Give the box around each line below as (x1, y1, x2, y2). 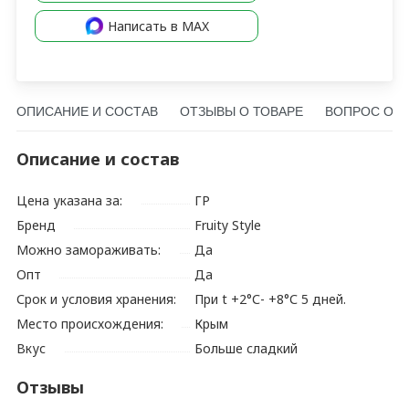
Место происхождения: (16, 314, 164, 332)
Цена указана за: (16, 191, 123, 209)
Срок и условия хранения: (16, 289, 177, 308)
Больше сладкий (194, 339, 299, 357)
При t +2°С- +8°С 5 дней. (194, 289, 347, 308)
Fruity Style (194, 215, 262, 234)
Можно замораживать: (16, 240, 162, 258)
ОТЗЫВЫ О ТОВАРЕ (180, 104, 304, 120)
